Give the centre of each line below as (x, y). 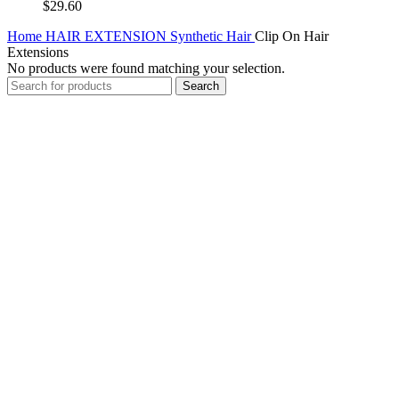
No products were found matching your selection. (146, 68)
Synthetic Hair (212, 36)
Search (201, 85)
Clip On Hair (292, 36)
